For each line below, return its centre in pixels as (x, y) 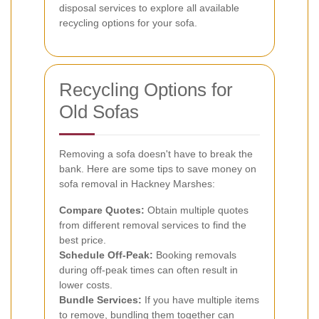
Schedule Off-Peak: (106, 255)
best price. (83, 240)
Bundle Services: (100, 299)
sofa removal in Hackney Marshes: (137, 183)
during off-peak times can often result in (148, 270)
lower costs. (86, 284)
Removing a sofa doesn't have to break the (156, 153)
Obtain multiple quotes (197, 210)
